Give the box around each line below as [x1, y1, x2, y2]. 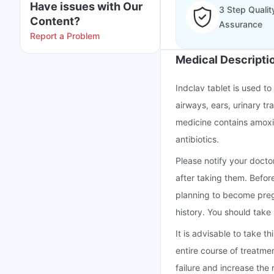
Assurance [219, 19, 262, 29]
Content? [30, 15, 80, 28]
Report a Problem [30, 31, 100, 41]
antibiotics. [176, 134, 219, 144]
